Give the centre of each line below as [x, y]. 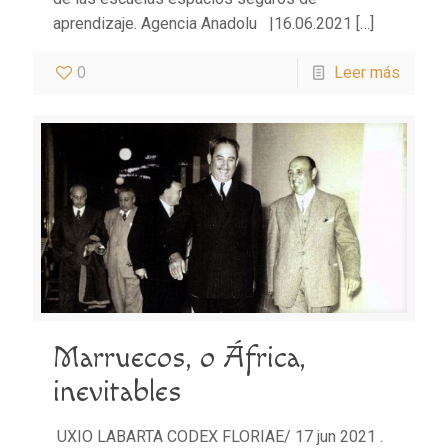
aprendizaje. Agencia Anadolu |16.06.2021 [202, 23]
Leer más [367, 72]
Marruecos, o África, [179, 358]
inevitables [117, 392]
